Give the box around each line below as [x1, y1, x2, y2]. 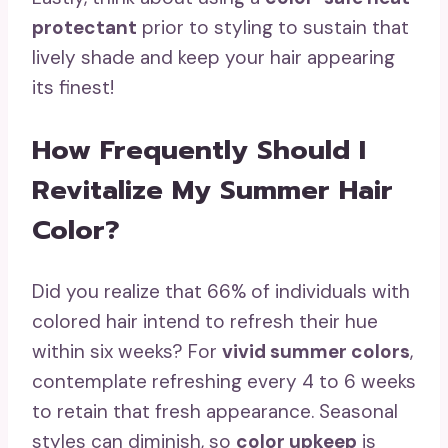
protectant [32, 15, 137, 41]
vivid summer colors [222, 339, 410, 365]
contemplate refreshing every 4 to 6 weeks [32, 369, 416, 395]
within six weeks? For [32, 339, 222, 365]
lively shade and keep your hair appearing [32, 45, 395, 71]
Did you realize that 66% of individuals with [32, 279, 410, 305]
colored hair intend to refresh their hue [32, 309, 378, 335]
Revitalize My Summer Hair [32, 170, 393, 211]
